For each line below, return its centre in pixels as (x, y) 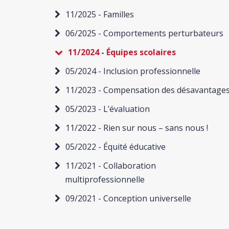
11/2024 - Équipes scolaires (122, 52)
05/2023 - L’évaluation (108, 109)
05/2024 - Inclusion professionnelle (133, 71)
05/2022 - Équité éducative (116, 147)
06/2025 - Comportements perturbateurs (144, 33)
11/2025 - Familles (100, 14)
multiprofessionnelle (105, 179)
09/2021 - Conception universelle (128, 198)
